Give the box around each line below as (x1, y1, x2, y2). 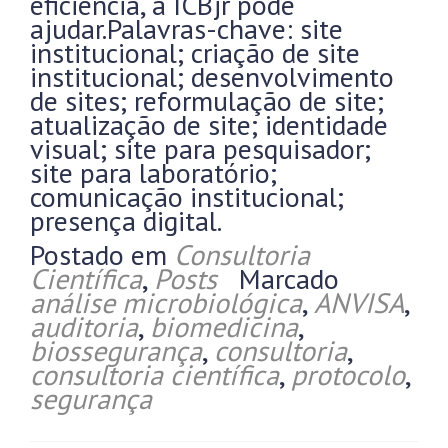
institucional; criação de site (30, 34, 360, 71)
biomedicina (150, 308, 298, 345)
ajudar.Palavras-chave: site (30, 10, 343, 47)
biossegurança (30, 332, 202, 369)
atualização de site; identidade (30, 106, 388, 143)
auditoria (30, 308, 138, 345)
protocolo (291, 356, 405, 393)
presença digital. (30, 202, 222, 239)
